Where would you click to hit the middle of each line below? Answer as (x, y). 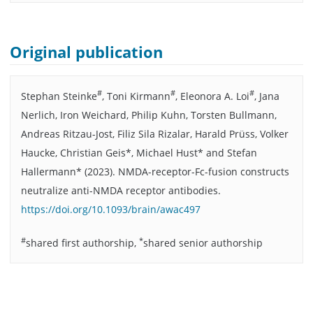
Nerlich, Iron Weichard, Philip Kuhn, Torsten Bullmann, (148, 115)
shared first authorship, (82, 243)
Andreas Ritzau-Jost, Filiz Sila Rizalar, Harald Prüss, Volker (154, 133)
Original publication (87, 52)
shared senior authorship (203, 243)
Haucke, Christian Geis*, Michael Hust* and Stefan (139, 152)
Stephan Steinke (59, 96)
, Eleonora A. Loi (212, 96)
